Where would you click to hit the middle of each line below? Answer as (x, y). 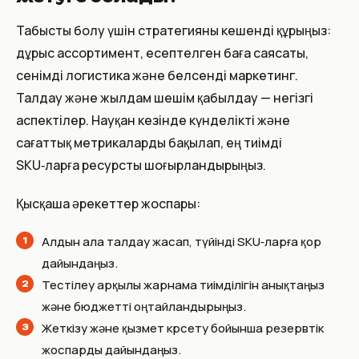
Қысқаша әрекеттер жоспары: (108, 203)
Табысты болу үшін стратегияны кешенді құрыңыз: (173, 30)
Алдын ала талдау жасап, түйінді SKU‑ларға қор (182, 241)
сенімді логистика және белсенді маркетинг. (157, 75)
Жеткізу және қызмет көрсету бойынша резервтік (183, 328)
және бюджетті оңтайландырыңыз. (144, 306)
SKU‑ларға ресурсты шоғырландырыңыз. (141, 165)
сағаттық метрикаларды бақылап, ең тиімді (149, 142)
